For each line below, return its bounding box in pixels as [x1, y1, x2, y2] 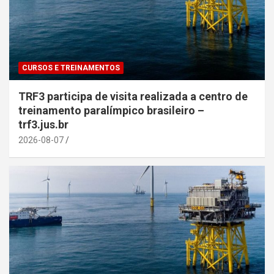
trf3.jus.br [18, 117, 71, 131]
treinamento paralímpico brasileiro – [18, 103, 204, 117]
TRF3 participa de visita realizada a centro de [18, 89, 248, 103]
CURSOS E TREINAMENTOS [22, 63, 120, 72]
